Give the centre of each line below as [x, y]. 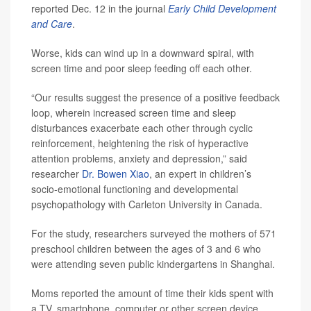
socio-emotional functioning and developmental [135, 189]
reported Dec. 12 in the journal [100, 9]
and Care [52, 24]
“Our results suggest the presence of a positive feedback [155, 98]
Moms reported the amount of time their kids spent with [152, 293]
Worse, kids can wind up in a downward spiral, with [143, 53]
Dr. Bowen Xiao [116, 174]
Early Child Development [222, 9]
